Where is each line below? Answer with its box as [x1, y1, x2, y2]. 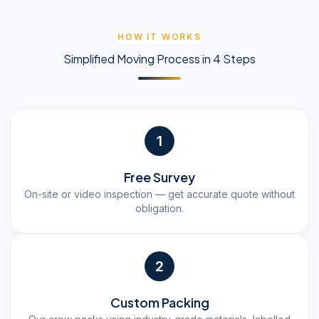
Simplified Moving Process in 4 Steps [63, 51, 256, 66]
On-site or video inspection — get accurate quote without [24, 187, 295, 200]
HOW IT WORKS [117, 31, 202, 42]
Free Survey [124, 168, 195, 185]
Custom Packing [110, 293, 209, 310]
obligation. [135, 202, 184, 214]
